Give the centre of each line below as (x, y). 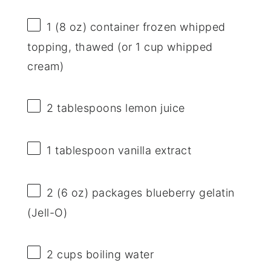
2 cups (65, 255)
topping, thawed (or (82, 47)
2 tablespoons (84, 108)
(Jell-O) (47, 213)
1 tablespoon (81, 151)
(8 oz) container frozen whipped (139, 27)
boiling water (118, 255)
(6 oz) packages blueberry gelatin (144, 193)
